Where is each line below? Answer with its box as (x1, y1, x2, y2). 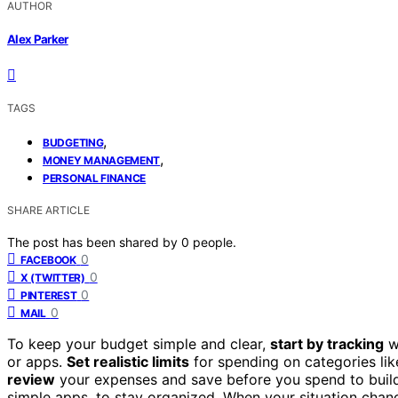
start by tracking (270, 335, 384, 354)
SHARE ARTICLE (7, 203, 90, 218)
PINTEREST (20, 289, 77, 303)
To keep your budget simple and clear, (7, 335, 270, 354)
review (7, 370, 55, 389)
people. (193, 235, 236, 251)
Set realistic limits (67, 353, 189, 371)
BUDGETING (43, 136, 104, 150)
